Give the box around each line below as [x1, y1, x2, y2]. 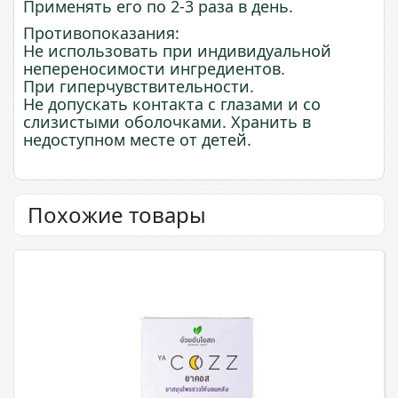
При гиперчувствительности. [23, 76, 254, 97]
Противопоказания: [23, 22, 179, 44]
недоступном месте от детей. [23, 129, 251, 150]
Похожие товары [28, 200, 206, 229]
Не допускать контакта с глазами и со [23, 93, 321, 115]
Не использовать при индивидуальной [23, 40, 331, 61]
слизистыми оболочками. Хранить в [23, 111, 311, 132]
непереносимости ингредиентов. [23, 58, 285, 79]
